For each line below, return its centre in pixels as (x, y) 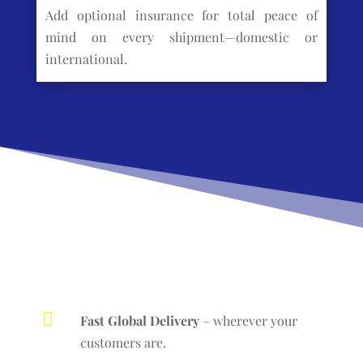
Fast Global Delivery (139, 320)
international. (86, 59)
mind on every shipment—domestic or (181, 37)
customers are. (123, 342)
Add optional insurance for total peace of (181, 15)
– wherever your (248, 320)
